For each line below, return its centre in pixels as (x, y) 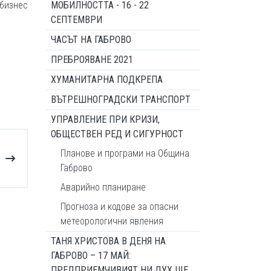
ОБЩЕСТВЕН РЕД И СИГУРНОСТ (117, 134)
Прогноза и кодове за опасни (119, 207)
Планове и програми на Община (125, 153)
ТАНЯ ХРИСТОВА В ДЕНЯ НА (108, 241)
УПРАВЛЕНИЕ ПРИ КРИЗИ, (105, 119)
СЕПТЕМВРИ (77, 20)
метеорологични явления (112, 221)
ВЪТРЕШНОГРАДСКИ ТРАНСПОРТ (121, 100)
